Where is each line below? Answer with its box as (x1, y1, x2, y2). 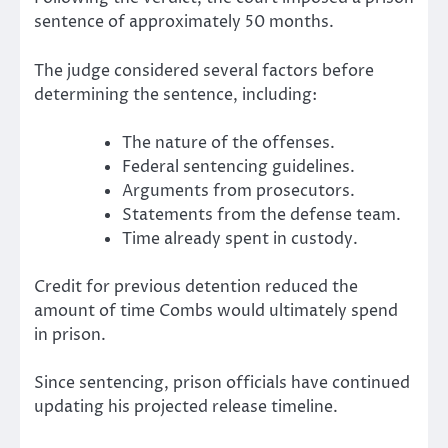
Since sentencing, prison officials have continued (34, 371, 410, 394)
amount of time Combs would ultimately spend (34, 299, 398, 322)
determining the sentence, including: (34, 83, 317, 106)
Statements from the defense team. (122, 203, 401, 226)
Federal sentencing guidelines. (122, 155, 355, 178)
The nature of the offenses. (122, 131, 335, 154)
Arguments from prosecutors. (122, 179, 355, 202)
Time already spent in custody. (122, 227, 358, 250)
